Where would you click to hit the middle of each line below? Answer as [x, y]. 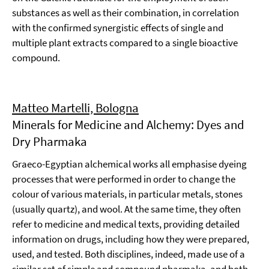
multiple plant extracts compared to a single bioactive [125, 43]
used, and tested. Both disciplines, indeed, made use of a [128, 254]
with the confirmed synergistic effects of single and [118, 28]
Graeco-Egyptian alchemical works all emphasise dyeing [129, 164]
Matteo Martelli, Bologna [75, 108]
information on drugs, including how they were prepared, [131, 239]
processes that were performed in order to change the [124, 179]
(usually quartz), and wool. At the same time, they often [126, 209]
